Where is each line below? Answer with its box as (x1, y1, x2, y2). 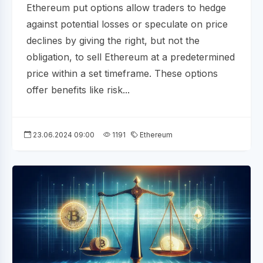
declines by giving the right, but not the (26, 34, 200, 46)
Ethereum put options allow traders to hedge (26, 1, 226, 14)
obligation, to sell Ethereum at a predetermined (26, 50, 235, 63)
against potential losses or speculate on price (26, 18, 228, 30)
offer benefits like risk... (26, 83, 130, 96)
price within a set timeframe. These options (26, 67, 218, 79)
